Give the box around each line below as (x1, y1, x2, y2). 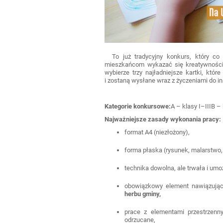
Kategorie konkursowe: (105, 102, 171, 110)
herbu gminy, (124, 190, 161, 198)
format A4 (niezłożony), (124, 128, 190, 136)
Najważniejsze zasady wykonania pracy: (105, 115, 222, 123)
